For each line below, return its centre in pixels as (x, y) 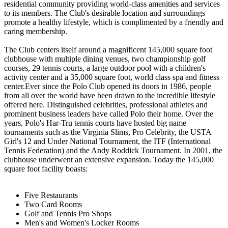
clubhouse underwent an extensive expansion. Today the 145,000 (109, 159)
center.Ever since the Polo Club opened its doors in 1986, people (108, 86)
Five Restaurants (51, 195)
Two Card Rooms (53, 204)
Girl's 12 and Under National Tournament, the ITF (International (107, 141)
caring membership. (36, 31)
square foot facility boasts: (46, 168)
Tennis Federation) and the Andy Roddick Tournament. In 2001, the (113, 150)
